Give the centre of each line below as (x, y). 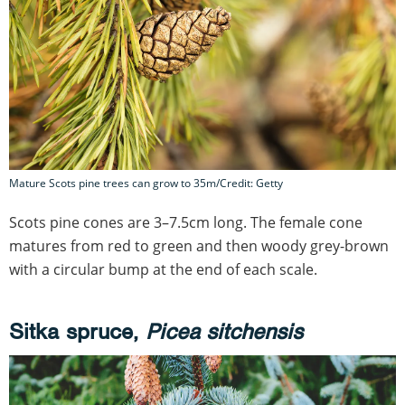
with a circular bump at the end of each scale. (163, 270)
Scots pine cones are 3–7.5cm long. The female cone (186, 223)
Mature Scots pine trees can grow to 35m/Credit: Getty (146, 184)
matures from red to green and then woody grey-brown (199, 246)
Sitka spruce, (77, 332)
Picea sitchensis (224, 332)
